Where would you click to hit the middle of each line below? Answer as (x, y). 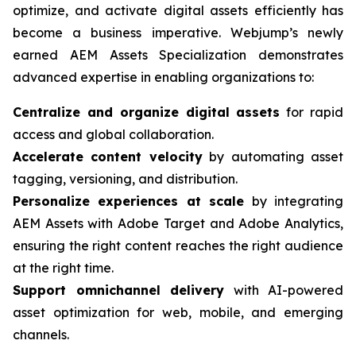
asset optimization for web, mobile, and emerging (178, 312)
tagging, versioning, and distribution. (125, 179)
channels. (41, 335)
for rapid (312, 112)
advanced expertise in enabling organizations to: (163, 77)
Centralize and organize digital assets (147, 112)
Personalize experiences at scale (129, 201)
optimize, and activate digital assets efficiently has (178, 10)
